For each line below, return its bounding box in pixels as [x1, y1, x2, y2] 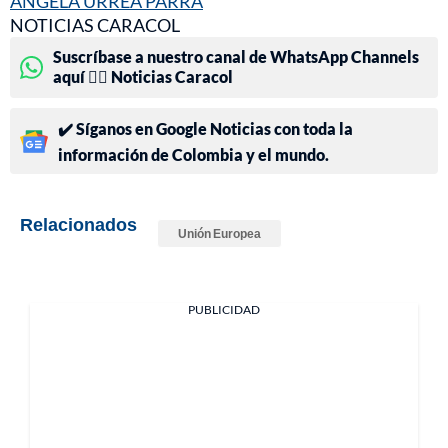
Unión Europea [178, 226, 261, 242]
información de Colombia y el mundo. [58, 145, 329, 165]
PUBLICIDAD [188, 302, 260, 318]
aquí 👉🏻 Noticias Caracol [53, 67, 233, 87]
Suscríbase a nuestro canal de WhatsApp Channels [53, 47, 419, 67]
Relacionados [20, 213, 137, 236]
